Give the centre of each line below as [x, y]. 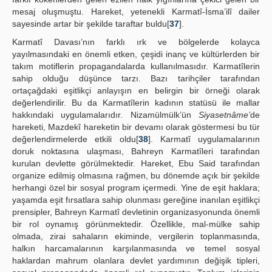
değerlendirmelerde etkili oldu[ [75, 139]
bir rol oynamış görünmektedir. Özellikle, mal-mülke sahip [136, 224]
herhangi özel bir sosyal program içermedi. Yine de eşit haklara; [136, 188]
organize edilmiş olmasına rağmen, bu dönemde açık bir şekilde [136, 175]
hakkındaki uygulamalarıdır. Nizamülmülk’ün [105, 115]
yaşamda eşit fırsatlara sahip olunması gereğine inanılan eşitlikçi [136, 200]
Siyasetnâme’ [224, 115]
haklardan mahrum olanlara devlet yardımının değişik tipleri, [136, 260]
